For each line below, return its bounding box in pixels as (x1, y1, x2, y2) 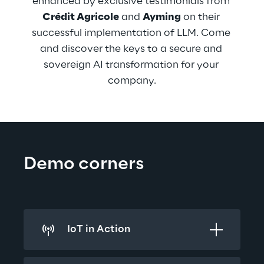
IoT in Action (67, 224, 130, 235)
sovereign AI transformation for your (43, 60, 221, 70)
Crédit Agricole (42, 12, 119, 22)
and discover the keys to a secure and (39, 44, 225, 54)
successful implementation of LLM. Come (31, 28, 233, 38)
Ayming (142, 12, 181, 22)
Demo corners (24, 155, 144, 174)
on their (180, 12, 222, 22)
